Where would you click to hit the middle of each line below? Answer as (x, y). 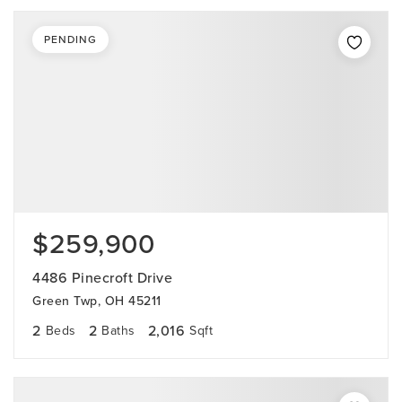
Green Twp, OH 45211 (97, 301)
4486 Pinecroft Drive (102, 278)
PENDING (70, 39)
